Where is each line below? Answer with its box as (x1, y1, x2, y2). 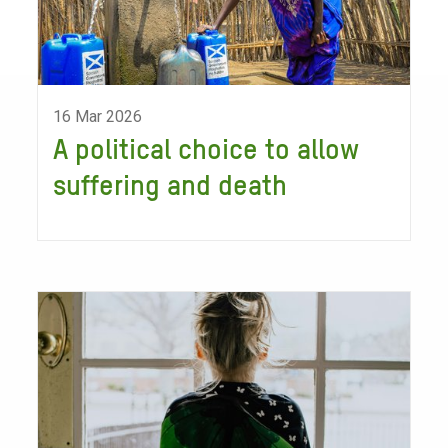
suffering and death (53, 173, 288, 201)
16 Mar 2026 (53, 107, 143, 126)
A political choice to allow (53, 137, 360, 165)
